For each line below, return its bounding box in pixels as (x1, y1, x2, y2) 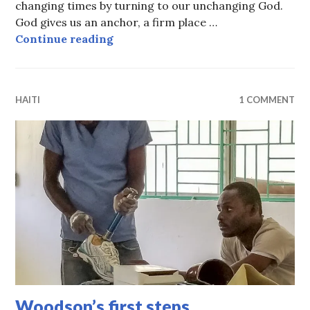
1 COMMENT (238, 93, 295, 105)
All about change (113, 30, 208, 45)
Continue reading (15, 31, 114, 46)
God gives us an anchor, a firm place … (15, 15, 218, 29)
